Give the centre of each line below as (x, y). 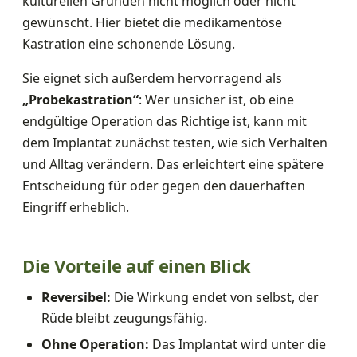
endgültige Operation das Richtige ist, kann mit (165, 121)
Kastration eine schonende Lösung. (129, 43)
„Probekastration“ (80, 99)
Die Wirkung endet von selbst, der (215, 297)
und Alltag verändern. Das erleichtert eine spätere (173, 164)
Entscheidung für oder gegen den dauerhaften (164, 185)
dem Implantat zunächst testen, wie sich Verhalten (175, 142)
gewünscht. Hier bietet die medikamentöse (152, 22)
